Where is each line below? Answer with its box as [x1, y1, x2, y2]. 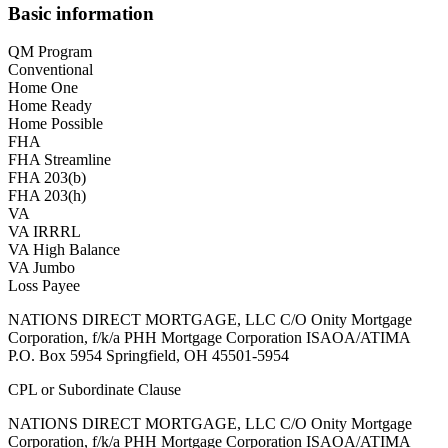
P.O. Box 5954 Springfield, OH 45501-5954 [8, 347, 289, 365]
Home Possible [8, 115, 103, 133]
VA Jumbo [8, 259, 75, 277]
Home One [8, 79, 78, 97]
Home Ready [8, 97, 92, 115]
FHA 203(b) [8, 169, 86, 187]
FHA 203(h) [8, 187, 86, 205]
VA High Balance [8, 241, 120, 259]
